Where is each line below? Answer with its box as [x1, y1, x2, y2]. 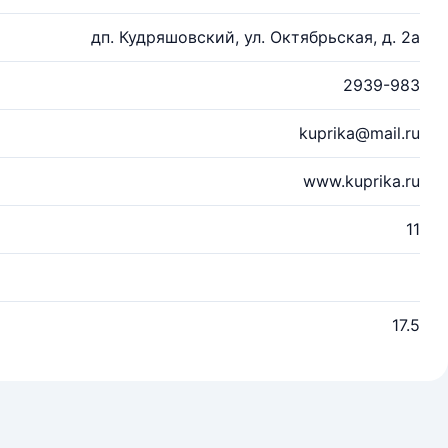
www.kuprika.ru [303, 171, 420, 191]
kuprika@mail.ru [299, 123, 420, 143]
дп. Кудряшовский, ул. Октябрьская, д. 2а [91, 27, 420, 47]
